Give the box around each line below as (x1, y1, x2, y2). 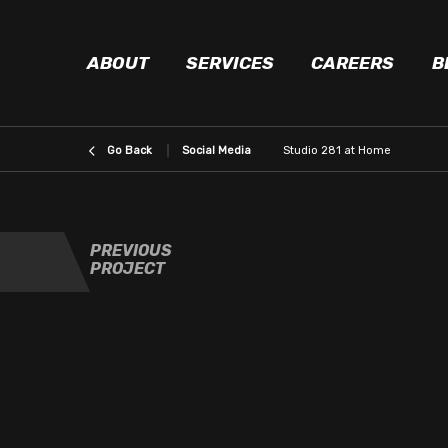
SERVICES (186, 53, 275, 73)
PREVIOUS (90, 241, 172, 260)
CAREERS (311, 53, 395, 73)
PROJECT (90, 259, 165, 278)
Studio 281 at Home (283, 144, 391, 157)
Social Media (182, 144, 251, 157)
